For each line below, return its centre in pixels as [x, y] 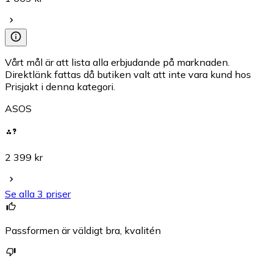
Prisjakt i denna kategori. [60, 86]
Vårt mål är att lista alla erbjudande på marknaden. [117, 62]
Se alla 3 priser [38, 193]
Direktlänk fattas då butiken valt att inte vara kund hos [128, 74]
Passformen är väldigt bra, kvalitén [83, 230]
